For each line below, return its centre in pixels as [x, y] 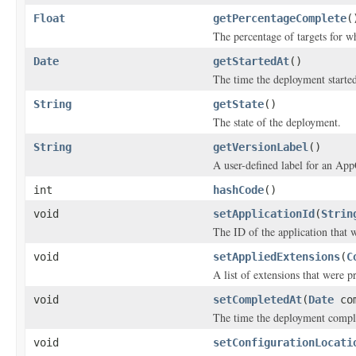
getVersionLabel [261, 147]
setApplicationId [264, 214]
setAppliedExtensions [277, 257]
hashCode [238, 190]
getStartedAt [251, 61]
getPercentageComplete [280, 18]
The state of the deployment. [277, 122]
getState [238, 104]
